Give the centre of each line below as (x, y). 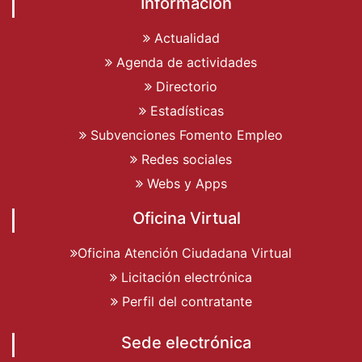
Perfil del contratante (185, 301)
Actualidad (185, 38)
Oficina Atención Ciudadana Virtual (185, 253)
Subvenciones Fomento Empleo (185, 135)
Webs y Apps (185, 183)
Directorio (185, 86)
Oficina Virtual (186, 218)
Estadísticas (185, 110)
